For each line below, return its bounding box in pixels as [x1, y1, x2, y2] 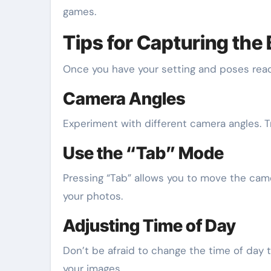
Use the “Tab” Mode [63, 143, 224, 163]
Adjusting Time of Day [63, 215, 236, 236]
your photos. [63, 189, 123, 203]
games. [63, 5, 96, 18]
